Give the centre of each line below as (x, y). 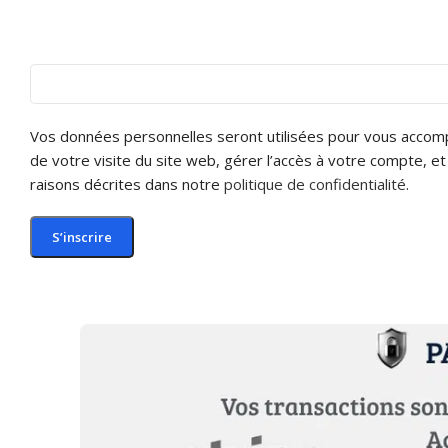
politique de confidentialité (315, 184)
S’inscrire (82, 237)
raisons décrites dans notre (127, 184)
